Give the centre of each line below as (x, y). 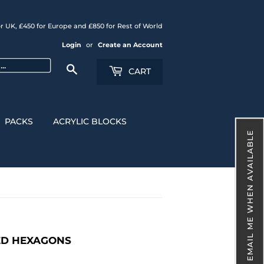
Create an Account (130, 45)
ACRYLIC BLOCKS (90, 121)
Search (91, 67)
